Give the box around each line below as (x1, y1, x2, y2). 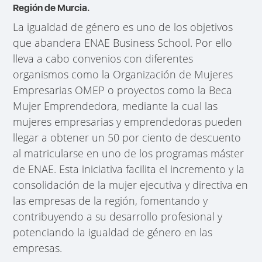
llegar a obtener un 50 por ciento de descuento (13, 130, 242, 144)
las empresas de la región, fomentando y (13, 193, 208, 208)
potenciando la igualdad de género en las (13, 225, 213, 239)
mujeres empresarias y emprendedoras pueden (13, 114, 243, 129)
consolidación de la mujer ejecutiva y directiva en (13, 177, 249, 192)
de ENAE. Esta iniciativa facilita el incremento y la (13, 161, 245, 176)
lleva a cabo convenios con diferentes (13, 51, 194, 65)
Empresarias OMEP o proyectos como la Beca (13, 82, 233, 97)
